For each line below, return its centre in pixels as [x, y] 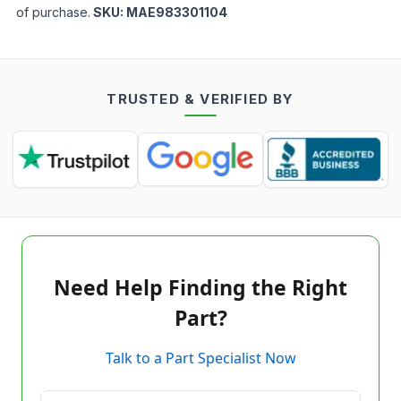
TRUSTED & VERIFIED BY [200, 99]
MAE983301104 [177, 12]
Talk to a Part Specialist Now [200, 358]
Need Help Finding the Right [200, 287]
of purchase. [53, 12]
